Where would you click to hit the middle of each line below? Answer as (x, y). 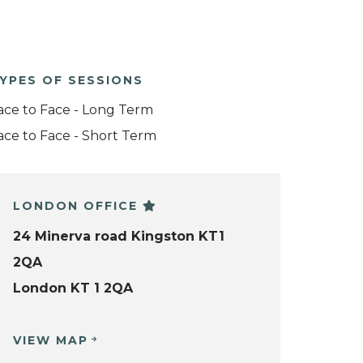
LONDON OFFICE (78, 206)
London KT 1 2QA (73, 288)
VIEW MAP (51, 340)
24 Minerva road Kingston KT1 (119, 236)
